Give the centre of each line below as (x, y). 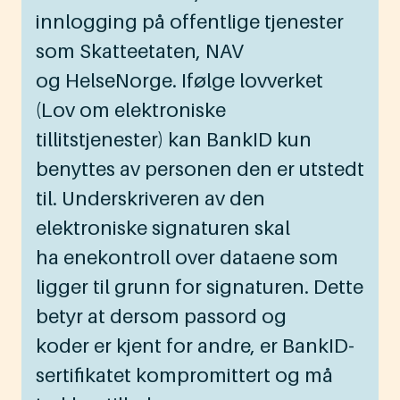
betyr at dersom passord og (161, 317)
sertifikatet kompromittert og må (184, 375)
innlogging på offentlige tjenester (190, 22)
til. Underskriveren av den (150, 199)
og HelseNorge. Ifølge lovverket (179, 81)
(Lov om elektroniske (131, 110)
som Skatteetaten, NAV (140, 51)
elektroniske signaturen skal (163, 228)
